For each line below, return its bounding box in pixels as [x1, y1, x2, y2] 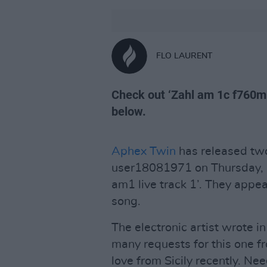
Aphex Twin [111, 145, 176, 157]
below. [111, 104, 146, 119]
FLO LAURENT [156, 51, 212, 60]
